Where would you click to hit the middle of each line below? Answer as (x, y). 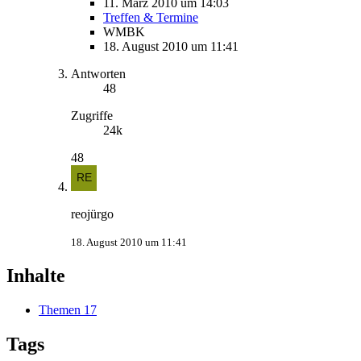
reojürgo (92, 214)
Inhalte (36, 276)
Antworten (98, 74)
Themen (60, 310)
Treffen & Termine (151, 18)
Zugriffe (92, 116)
